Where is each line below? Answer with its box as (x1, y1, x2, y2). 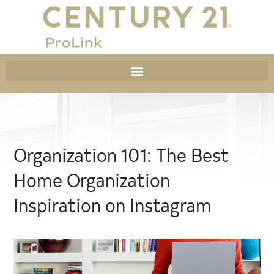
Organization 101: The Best (13, 142, 229, 167)
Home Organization (13, 167, 171, 192)
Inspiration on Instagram (13, 192, 212, 217)
